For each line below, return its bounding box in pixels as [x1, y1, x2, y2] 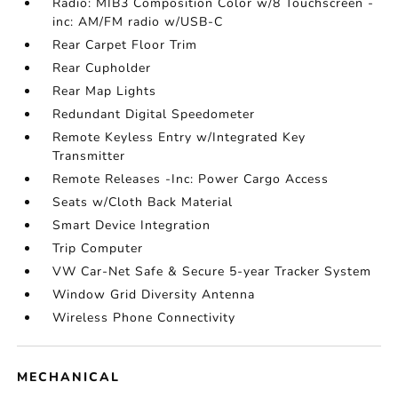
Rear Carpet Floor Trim [52, 36, 198, 54]
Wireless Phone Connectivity [52, 309, 236, 327]
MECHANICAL [17, 369, 121, 386]
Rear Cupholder [52, 60, 152, 77]
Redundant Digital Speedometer [52, 106, 256, 123]
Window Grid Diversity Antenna [52, 286, 256, 304]
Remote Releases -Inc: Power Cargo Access [52, 171, 330, 188]
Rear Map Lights [52, 83, 157, 100]
